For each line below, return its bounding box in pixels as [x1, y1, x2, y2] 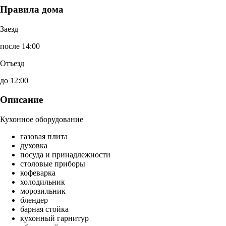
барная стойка [20, 205, 69, 214]
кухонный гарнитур [20, 214, 89, 223]
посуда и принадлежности [20, 150, 110, 159]
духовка [20, 141, 47, 150]
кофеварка [20, 168, 55, 178]
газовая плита [20, 132, 68, 141]
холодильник [20, 178, 65, 187]
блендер [20, 196, 48, 205]
